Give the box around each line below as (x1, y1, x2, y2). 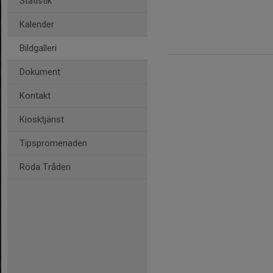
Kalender (19, 19, 54, 30)
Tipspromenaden (19, 138, 87, 149)
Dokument (19, 66, 60, 77)
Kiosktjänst (19, 114, 64, 125)
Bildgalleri (19, 43, 57, 54)
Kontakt (19, 90, 51, 101)
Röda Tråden (19, 161, 71, 172)
